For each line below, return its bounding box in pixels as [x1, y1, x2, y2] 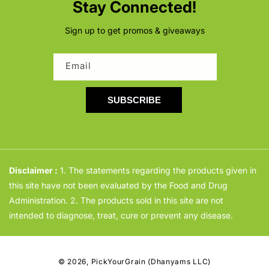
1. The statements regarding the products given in [58, 165, 256, 175]
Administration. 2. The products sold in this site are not [9, 195, 223, 205]
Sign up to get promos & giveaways [64, 25, 205, 35]
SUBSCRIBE [107, 95, 161, 105]
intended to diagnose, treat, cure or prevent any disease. [9, 210, 233, 220]
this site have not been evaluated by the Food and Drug [9, 180, 228, 190]
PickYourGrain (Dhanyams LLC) [91, 257, 211, 266]
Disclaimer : [9, 165, 58, 175]
